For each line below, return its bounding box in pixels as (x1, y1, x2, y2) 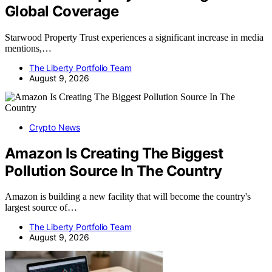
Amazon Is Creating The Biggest (5, 144, 223, 162)
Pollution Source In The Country (5, 161, 222, 180)
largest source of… (5, 202, 77, 213)
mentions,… (5, 42, 52, 53)
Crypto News (29, 121, 81, 132)
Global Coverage (5, 2, 118, 20)
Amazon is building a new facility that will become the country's (5, 191, 251, 202)
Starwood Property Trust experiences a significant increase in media (5, 32, 263, 42)
